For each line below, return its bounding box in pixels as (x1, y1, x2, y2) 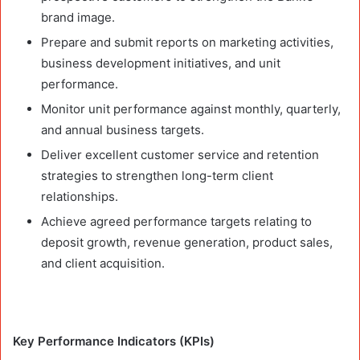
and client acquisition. (41, 255, 165, 271)
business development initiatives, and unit (41, 55, 280, 71)
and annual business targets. (41, 121, 204, 137)
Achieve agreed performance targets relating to (41, 213, 312, 229)
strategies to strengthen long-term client (41, 167, 273, 183)
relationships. (41, 188, 118, 204)
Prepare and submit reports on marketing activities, (41, 34, 333, 50)
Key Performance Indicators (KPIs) (13, 333, 215, 349)
